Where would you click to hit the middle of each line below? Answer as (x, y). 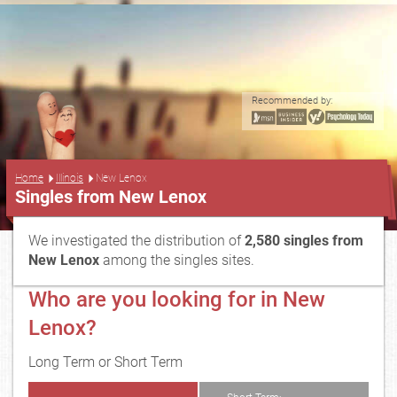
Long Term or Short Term (105, 362)
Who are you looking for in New (177, 300)
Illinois (70, 178)
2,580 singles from (304, 241)
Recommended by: (292, 101)
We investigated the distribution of (136, 241)
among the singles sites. (179, 260)
